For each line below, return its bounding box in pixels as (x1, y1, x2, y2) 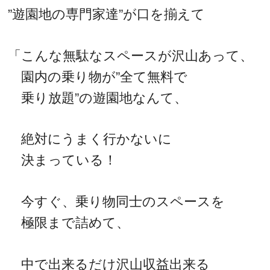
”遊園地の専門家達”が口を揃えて (8, 7, 206, 22)
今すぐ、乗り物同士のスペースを (8, 193, 225, 209)
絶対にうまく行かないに (8, 131, 172, 147)
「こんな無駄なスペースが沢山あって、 (8, 48, 254, 63)
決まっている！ (8, 152, 118, 168)
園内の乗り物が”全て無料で (8, 69, 188, 84)
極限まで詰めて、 (8, 215, 130, 230)
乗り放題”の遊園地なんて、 (8, 90, 188, 105)
